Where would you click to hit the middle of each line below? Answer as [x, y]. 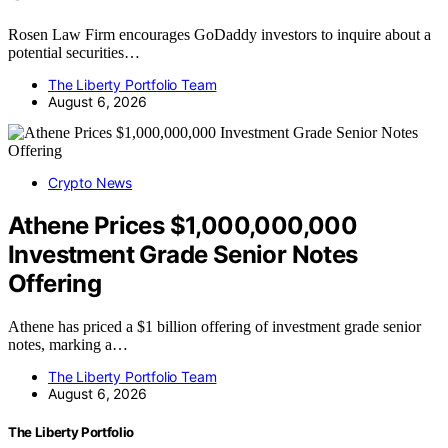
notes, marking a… [68, 344]
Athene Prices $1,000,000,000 [183, 225]
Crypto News [90, 182]
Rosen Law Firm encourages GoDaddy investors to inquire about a [219, 34]
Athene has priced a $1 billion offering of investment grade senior [214, 326]
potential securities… [74, 52]
